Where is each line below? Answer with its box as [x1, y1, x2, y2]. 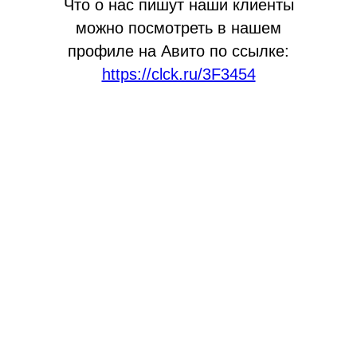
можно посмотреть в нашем [76, 19, 281, 37]
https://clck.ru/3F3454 [101, 65, 256, 84]
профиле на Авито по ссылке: [68, 42, 289, 61]
